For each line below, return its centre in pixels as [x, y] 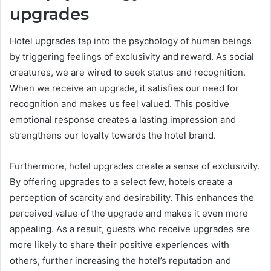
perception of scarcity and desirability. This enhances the [132, 198]
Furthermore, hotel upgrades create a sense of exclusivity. [135, 166]
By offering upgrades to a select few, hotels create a [121, 182]
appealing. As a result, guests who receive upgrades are [130, 229]
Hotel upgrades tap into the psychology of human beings [131, 41]
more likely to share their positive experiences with [119, 245]
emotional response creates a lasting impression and [123, 120]
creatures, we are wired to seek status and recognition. [128, 73]
